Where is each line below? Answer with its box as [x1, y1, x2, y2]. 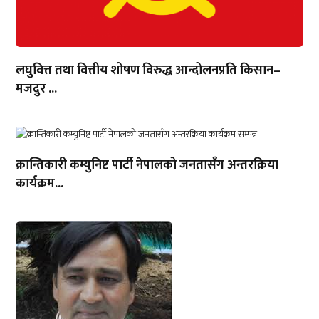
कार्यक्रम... [16, 172, 64, 194]
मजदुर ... [16, 78, 58, 100]
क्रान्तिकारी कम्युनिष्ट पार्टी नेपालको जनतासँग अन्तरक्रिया [16, 154, 279, 176]
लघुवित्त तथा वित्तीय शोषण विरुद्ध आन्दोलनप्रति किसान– [16, 59, 281, 81]
